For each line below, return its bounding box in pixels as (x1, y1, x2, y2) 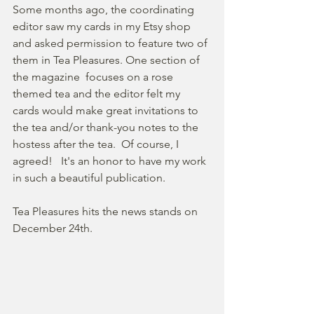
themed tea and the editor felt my (13, 87, 183, 100)
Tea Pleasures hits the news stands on (13, 205, 200, 218)
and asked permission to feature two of (13, 36, 210, 50)
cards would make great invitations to (13, 104, 201, 117)
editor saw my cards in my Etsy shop (13, 20, 193, 33)
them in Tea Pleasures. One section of (13, 53, 203, 67)
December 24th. (13, 221, 93, 235)
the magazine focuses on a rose (13, 70, 176, 83)
